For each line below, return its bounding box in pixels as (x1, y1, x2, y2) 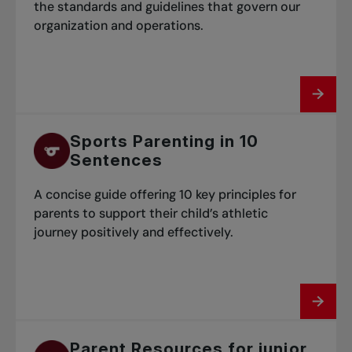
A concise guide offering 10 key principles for (33, 186, 296, 203)
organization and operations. (33, 16, 203, 34)
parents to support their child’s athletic (33, 205, 268, 222)
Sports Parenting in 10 (69, 131, 259, 152)
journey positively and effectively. (33, 224, 233, 241)
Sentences (69, 150, 163, 170)
